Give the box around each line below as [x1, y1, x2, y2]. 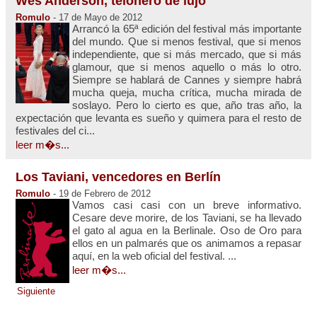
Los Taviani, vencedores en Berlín [16, 169, 221, 184]
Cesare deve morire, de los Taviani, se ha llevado [72, 211, 301, 224]
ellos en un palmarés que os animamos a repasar [72, 236, 301, 249]
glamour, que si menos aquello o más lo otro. [72, 60, 301, 73]
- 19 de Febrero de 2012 [50, 188, 151, 199]
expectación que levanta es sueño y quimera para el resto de [16, 111, 301, 124]
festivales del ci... [16, 124, 95, 137]
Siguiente [17, 285, 55, 296]
